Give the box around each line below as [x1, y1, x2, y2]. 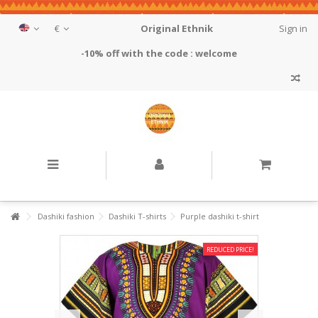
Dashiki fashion [38, 211, 94, 221]
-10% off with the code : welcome [81, 47, 237, 60]
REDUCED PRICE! [207, 245, 254, 254]
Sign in [277, 22, 307, 35]
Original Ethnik [141, 22, 213, 35]
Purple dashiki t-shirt [180, 211, 259, 221]
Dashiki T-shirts [109, 211, 166, 221]
